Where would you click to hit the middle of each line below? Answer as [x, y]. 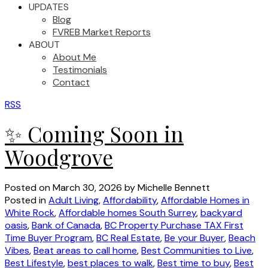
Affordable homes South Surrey [127, 212]
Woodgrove [59, 157]
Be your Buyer [194, 237]
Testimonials [80, 70]
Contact [71, 82]
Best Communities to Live [197, 250]
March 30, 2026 [87, 187]
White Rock [30, 212]
